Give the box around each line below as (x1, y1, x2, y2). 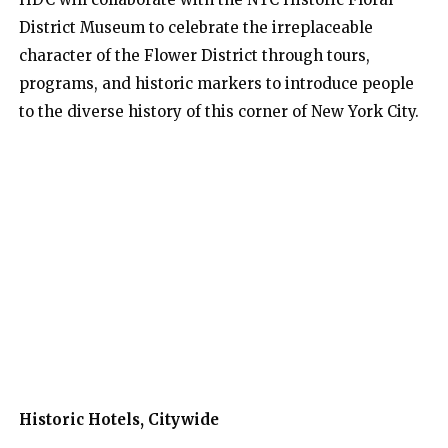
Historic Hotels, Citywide (19, 410, 219, 430)
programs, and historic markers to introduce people (19, 74, 414, 94)
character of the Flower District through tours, (19, 46, 370, 66)
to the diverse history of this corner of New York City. (19, 102, 419, 122)
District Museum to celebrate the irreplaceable (19, 18, 373, 38)
